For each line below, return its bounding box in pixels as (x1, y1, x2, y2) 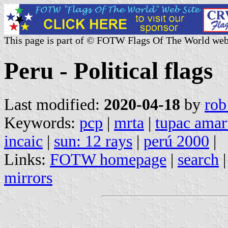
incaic (4, 132, 43, 150)
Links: (4, 150, 50, 168)
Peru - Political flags (4, 58, 213, 84)
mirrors (4, 168, 52, 187)
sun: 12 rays (54, 132, 132, 150)
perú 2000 (144, 132, 209, 150)
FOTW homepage (50, 150, 166, 168)
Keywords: (4, 113, 79, 132)
